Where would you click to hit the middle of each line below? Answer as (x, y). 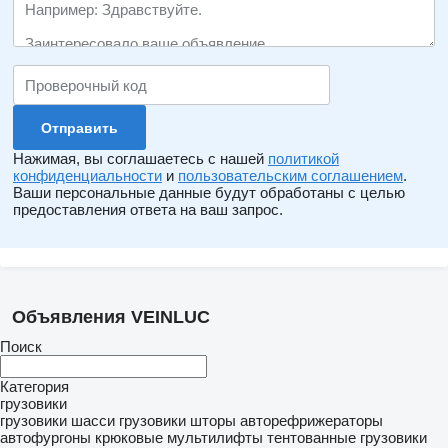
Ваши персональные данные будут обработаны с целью (209, 192)
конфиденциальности (87, 175)
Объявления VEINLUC (111, 317)
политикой (303, 158)
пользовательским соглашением (290, 175)
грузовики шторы (177, 420)
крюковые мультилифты (179, 437)
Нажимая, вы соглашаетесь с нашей (140, 158)
